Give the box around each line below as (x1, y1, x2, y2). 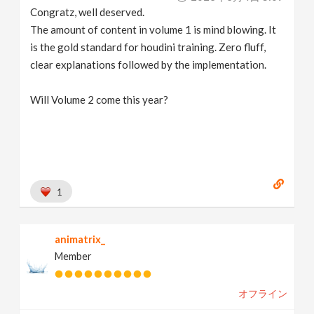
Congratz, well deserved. (30, 5, 145, 18)
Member (55, 250, 93, 262)
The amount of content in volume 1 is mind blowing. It (30, 22, 277, 36)
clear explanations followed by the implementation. (30, 57, 267, 71)
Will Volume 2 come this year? (30, 93, 169, 106)
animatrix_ (55, 233, 106, 245)
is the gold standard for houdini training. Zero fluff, (30, 40, 266, 53)
